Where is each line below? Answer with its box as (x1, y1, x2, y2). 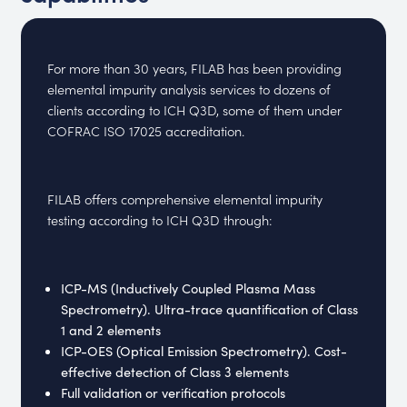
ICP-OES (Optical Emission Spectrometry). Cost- (61, 341, 347, 360)
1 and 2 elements (61, 320, 161, 339)
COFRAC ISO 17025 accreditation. (47, 121, 245, 141)
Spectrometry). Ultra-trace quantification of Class (61, 299, 358, 318)
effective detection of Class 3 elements (61, 362, 289, 381)
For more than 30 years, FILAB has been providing (47, 58, 342, 78)
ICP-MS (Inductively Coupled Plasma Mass (61, 278, 315, 297)
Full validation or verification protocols (61, 382, 285, 402)
